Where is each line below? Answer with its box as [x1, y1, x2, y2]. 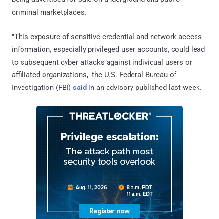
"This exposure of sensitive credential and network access [12, 32, 202, 41]
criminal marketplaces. [12, 7, 87, 17]
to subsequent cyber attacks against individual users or [12, 57, 192, 66]
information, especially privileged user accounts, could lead [12, 44, 205, 54]
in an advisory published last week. [87, 83, 202, 92]
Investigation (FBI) [12, 83, 73, 92]
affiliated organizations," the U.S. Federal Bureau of [12, 70, 176, 79]
